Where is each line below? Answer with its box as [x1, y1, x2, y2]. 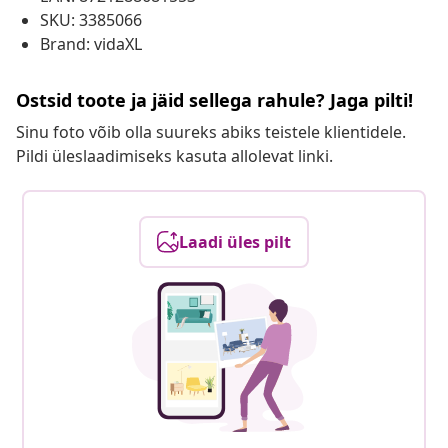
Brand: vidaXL [40, 33, 142, 56]
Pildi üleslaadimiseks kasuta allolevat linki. [16, 145, 333, 168]
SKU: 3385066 [40, 9, 142, 32]
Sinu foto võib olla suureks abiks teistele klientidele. [16, 121, 406, 144]
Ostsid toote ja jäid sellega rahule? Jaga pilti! [16, 88, 413, 113]
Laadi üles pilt [179, 231, 291, 254]
